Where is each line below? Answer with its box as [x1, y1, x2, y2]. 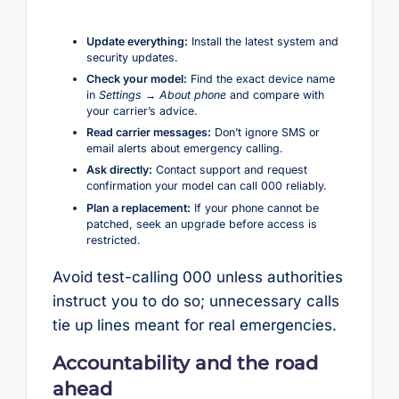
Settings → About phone [98, 88, 226, 102]
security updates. [85, 50, 178, 64]
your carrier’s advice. [85, 104, 198, 118]
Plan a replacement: [85, 200, 191, 215]
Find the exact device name [186, 72, 335, 86]
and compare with [225, 88, 324, 102]
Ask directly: [85, 163, 152, 177]
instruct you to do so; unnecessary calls [52, 291, 339, 310]
